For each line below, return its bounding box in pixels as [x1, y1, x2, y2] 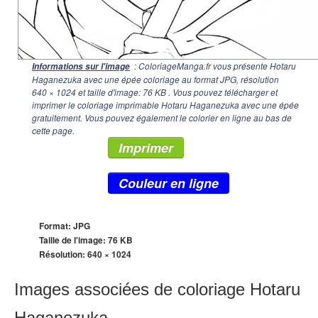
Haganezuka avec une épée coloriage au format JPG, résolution [32, 73, 279, 85]
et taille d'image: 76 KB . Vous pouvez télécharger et [76, 86, 278, 98]
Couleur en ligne [119, 174, 219, 192]
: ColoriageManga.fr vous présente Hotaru [132, 60, 296, 72]
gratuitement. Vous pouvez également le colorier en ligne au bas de [32, 111, 292, 124]
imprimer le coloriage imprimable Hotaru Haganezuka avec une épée [32, 99, 299, 111]
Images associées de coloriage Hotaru [14, 280, 300, 299]
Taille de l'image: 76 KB [39, 234, 133, 246]
